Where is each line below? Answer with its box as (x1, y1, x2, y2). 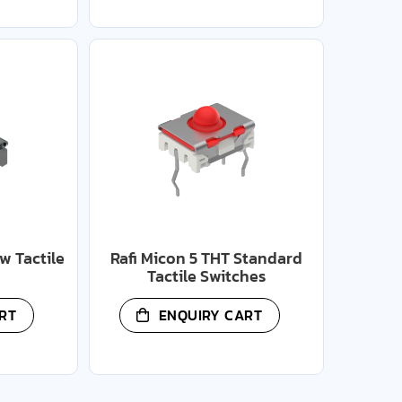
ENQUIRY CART (158, 304, 263, 327)
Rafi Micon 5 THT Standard (110, 246, 302, 270)
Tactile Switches (147, 264, 266, 288)
